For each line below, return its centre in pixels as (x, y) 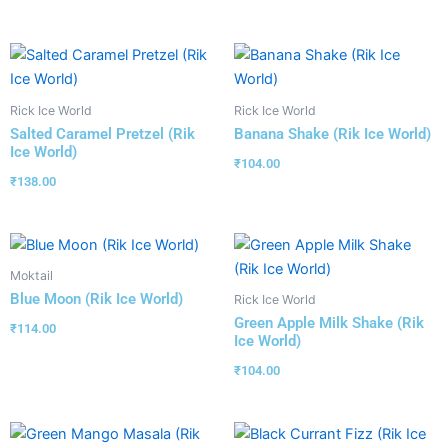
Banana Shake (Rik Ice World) (332, 134)
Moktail (31, 276)
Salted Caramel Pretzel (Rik (102, 134)
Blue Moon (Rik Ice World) (96, 299)
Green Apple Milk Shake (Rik (329, 323)
